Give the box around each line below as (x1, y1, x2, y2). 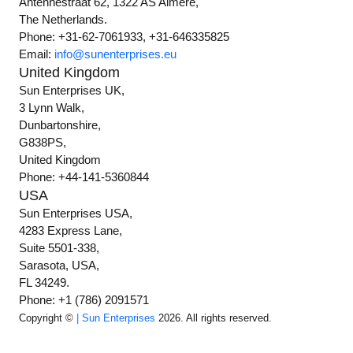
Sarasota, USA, (19, 258, 100, 273)
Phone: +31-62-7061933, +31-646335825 (19, 30, 230, 44)
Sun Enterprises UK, (19, 84, 125, 98)
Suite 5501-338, (19, 241, 100, 255)
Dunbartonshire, (19, 118, 102, 132)
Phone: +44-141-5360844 (19, 170, 150, 184)
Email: (19, 47, 55, 61)
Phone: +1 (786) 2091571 (19, 293, 150, 307)
